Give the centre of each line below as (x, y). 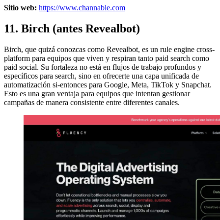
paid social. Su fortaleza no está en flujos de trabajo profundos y (103, 67)
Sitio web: (20, 7)
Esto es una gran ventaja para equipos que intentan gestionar (97, 93)
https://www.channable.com (82, 7)
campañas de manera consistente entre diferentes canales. (92, 102)
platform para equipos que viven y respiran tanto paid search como (107, 58)
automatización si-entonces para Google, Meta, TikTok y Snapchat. (108, 84)
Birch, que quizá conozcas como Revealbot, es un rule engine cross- (109, 49)
